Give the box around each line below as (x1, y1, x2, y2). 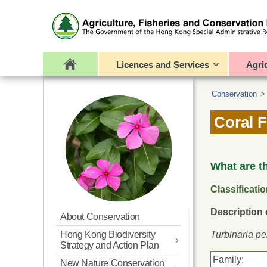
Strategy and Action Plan (60, 240, 159, 250)
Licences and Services (116, 59, 209, 70)
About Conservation (60, 212, 140, 222)
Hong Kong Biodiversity (60, 229, 156, 240)
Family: (213, 254, 244, 265)
